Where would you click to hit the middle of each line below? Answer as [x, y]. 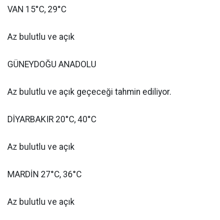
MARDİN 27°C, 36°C [44, 174]
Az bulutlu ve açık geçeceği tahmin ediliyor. [89, 92]
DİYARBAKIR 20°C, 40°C [52, 119]
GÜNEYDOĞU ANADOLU [52, 64]
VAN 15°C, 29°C [37, 9]
